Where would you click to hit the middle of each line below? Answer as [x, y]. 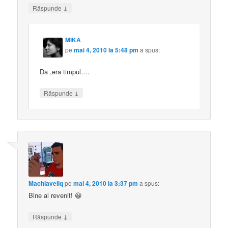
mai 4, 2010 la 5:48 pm [106, 50]
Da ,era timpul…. [65, 71]
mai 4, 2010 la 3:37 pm [106, 183]
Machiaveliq [46, 183]
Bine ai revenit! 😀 [55, 195]
